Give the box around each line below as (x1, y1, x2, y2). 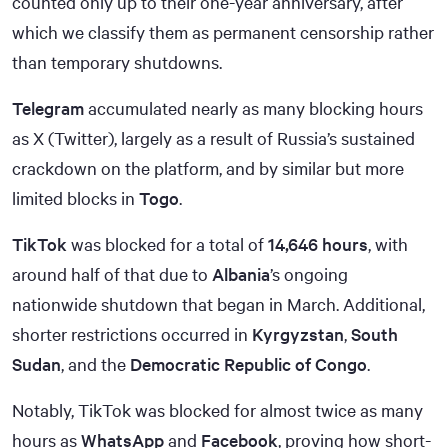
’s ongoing (270, 262, 348, 287)
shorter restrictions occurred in (12, 322, 252, 347)
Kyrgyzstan (252, 322, 344, 347)
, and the (61, 352, 130, 377)
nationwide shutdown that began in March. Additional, (12, 292, 425, 317)
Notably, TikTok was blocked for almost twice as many (12, 398, 423, 423)
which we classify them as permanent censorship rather (12, 20, 434, 45)
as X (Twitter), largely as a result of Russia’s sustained (12, 126, 415, 151)
